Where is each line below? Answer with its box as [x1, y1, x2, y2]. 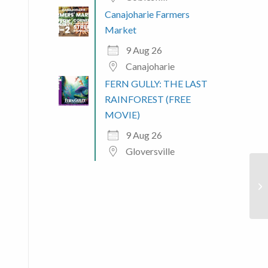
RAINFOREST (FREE [104, 93, 191, 105]
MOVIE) [104, 108, 140, 120]
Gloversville [125, 145, 175, 157]
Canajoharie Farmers [104, 8, 190, 20]
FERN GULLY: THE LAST [104, 77, 208, 89]
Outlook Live [92, 16, 145, 28]
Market [104, 23, 136, 35]
